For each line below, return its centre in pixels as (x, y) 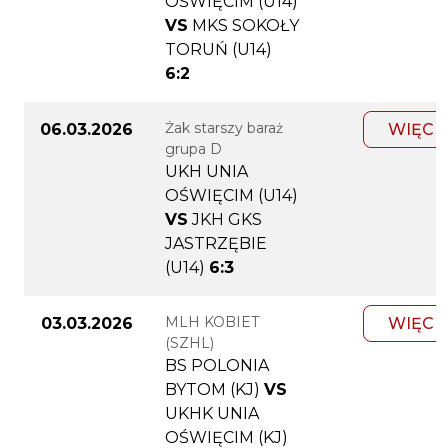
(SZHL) (189, 343)
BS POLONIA (217, 366)
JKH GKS (227, 220)
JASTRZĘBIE (216, 244)
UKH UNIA (206, 172)
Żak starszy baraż (224, 128)
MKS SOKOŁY (245, 26)
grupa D (193, 149)
